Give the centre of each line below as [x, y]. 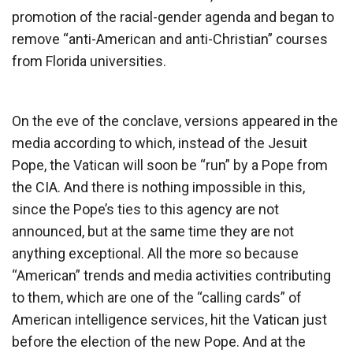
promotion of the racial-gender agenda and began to [173, 17]
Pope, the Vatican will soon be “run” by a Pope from [170, 165]
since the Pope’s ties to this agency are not [145, 209]
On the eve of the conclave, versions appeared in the [175, 121]
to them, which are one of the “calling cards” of [157, 297]
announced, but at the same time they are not [153, 231]
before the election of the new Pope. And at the [159, 341]
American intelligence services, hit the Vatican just [169, 319]
